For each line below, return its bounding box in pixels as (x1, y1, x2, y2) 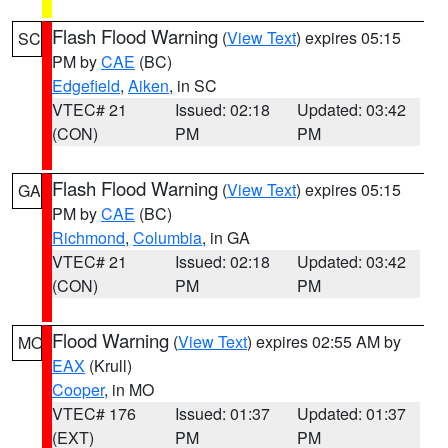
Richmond (52, 226, 125, 249)
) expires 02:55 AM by (247, 330, 401, 353)
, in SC (169, 74, 217, 97)
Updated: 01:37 (297, 402, 407, 425)
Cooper (52, 378, 104, 401)
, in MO (104, 378, 154, 401)
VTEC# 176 (52, 402, 136, 425)
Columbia (133, 226, 202, 249)
